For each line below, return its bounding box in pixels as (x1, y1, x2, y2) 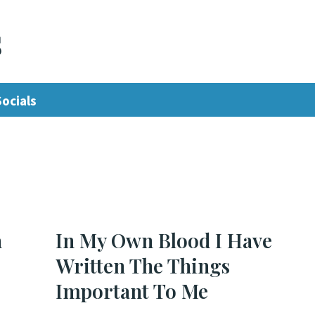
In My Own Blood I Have (56, 227, 272, 253)
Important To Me (56, 278, 208, 304)
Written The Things (56, 252, 230, 278)
